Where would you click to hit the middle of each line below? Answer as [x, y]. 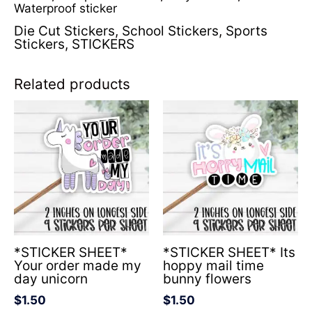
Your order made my [78, 266]
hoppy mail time [213, 266]
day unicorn [51, 279]
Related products [72, 84]
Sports [247, 31]
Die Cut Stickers [64, 31]
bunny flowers [207, 279]
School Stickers [170, 31]
